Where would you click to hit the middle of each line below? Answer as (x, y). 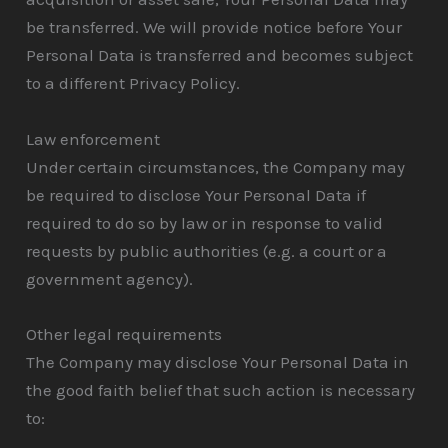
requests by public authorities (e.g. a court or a (207, 250)
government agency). (110, 278)
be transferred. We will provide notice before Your (214, 27)
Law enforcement (93, 138)
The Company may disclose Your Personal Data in (218, 361)
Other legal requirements (124, 333)
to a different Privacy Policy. (133, 83)
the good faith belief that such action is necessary (221, 389)
